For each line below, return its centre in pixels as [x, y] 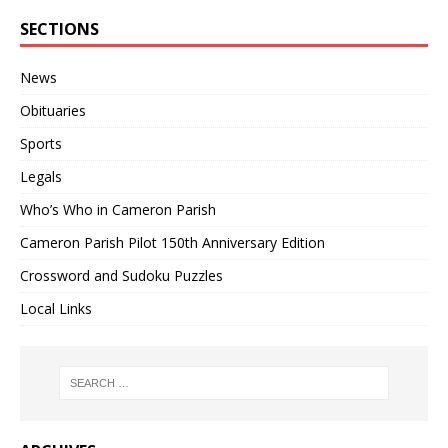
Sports [41, 143]
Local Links [56, 308]
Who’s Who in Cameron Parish [118, 209]
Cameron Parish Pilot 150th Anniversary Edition [172, 242]
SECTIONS [59, 29]
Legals [41, 176]
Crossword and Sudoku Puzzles [121, 275]
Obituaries [53, 110]
